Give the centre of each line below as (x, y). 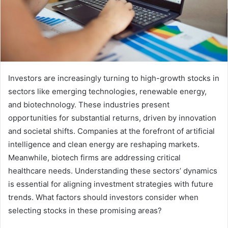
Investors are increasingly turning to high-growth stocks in (114, 78)
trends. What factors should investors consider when (103, 197)
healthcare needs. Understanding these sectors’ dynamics (113, 170)
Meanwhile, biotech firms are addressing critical (94, 157)
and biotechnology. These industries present (89, 104)
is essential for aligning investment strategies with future (111, 184)
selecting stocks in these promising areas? (85, 210)
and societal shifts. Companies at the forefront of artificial (111, 131)
